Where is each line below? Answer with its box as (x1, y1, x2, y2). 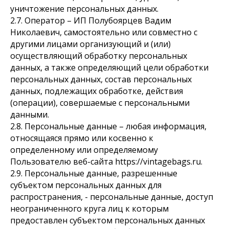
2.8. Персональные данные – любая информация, (10, 121, 207, 132)
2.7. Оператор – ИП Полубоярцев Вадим (10, 15, 171, 26)
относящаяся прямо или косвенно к (10, 132, 153, 144)
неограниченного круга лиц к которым (10, 203, 169, 214)
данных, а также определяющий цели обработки (10, 62, 209, 73)
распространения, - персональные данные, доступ (10, 191, 213, 202)
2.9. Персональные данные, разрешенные (10, 168, 177, 179)
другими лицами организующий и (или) (10, 38, 171, 50)
